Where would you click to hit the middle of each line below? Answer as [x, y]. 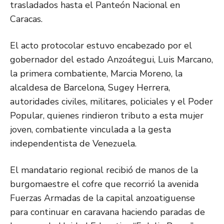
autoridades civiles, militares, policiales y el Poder [111, 102]
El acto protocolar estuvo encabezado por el [101, 46]
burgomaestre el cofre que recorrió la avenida [104, 184]
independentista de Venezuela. [73, 144]
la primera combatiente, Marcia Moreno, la [96, 74]
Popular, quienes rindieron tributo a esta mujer [107, 116]
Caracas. [26, 19]
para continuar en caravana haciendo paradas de [107, 212]
